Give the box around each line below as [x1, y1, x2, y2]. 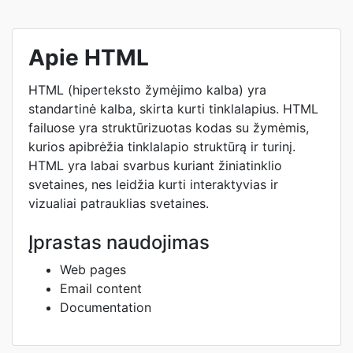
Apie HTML [28, 44, 149, 71]
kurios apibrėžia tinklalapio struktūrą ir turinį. [28, 139, 295, 154]
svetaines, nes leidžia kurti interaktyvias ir [28, 176, 278, 192]
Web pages [60, 262, 126, 277]
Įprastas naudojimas [28, 231, 210, 254]
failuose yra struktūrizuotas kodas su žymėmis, [28, 120, 309, 136]
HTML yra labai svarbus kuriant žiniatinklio [28, 158, 282, 173]
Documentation [60, 299, 151, 315]
